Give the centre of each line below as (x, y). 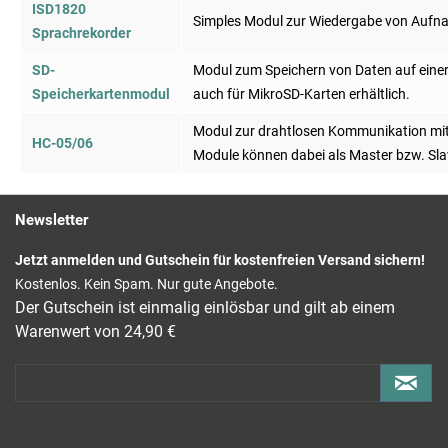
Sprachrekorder (81, 33)
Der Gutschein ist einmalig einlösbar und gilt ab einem (205, 308)
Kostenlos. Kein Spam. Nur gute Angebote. (146, 284)
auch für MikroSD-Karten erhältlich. (301, 94)
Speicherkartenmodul (101, 94)
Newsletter (51, 220)
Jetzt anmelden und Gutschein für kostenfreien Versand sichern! (220, 260)
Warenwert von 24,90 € (95, 332)
